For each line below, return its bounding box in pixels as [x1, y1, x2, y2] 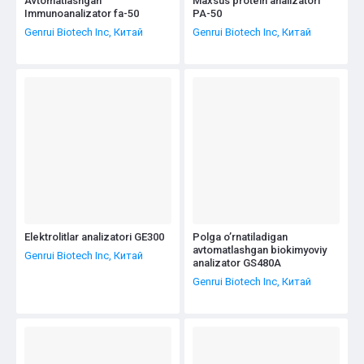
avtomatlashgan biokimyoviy [193, 243, 327, 256]
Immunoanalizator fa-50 [24, 7, 139, 19]
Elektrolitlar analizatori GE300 [24, 230, 164, 243]
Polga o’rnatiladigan [193, 230, 288, 243]
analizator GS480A [193, 256, 281, 269]
